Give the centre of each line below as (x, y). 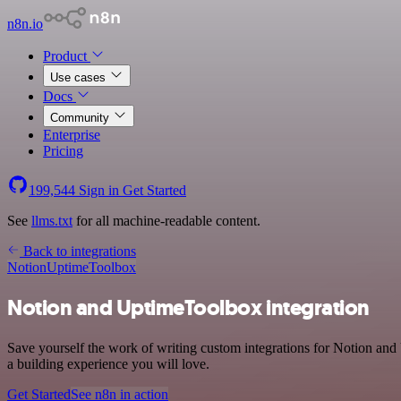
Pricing (63, 151)
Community (81, 118)
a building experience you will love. (108, 363)
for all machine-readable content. (166, 221)
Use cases (80, 77)
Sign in (99, 190)
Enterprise (72, 135)
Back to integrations (78, 251)
